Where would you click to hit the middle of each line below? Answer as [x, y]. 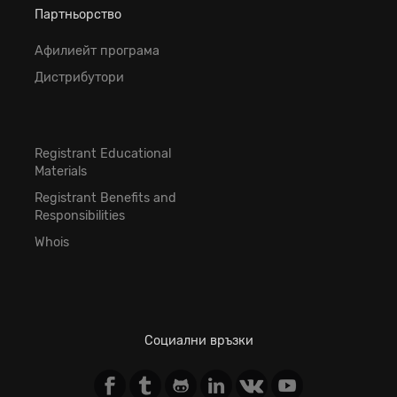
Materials [61, 172]
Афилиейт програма [97, 51]
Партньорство [78, 14]
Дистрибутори [79, 78]
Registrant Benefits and [105, 198]
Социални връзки [198, 341]
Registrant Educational [103, 154]
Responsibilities [80, 216]
